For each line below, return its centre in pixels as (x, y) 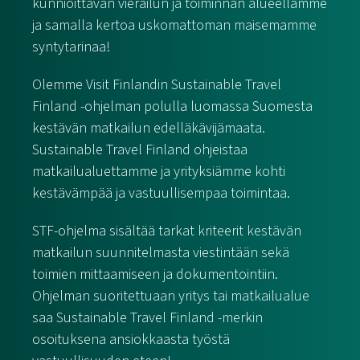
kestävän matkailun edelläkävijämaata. (149, 128)
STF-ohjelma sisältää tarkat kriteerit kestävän (167, 231)
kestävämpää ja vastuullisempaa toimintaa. (161, 193)
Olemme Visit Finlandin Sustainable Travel (157, 85)
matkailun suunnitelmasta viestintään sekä (161, 253)
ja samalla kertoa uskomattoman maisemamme (174, 25)
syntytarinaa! (71, 47)
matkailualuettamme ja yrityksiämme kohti (159, 172)
